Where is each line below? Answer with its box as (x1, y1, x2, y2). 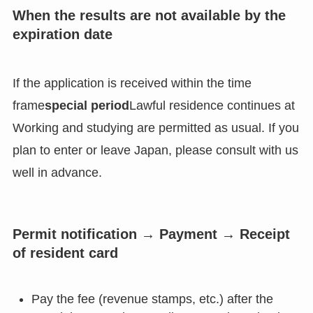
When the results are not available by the (12, 8, 286, 24)
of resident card (12, 245, 118, 261)
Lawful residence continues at (129, 98, 295, 112)
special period (44, 98, 129, 112)
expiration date (12, 27, 112, 43)
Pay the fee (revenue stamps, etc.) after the (31, 292, 273, 307)
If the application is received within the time (12, 75, 252, 90)
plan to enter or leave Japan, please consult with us (12, 143, 298, 157)
